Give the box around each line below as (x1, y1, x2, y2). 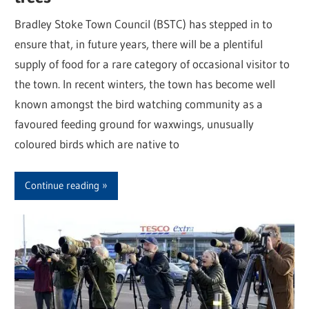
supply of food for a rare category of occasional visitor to (14, 57, 290, 72)
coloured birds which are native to (14, 137, 180, 152)
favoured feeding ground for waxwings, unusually (14, 117, 255, 132)
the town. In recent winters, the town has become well (14, 77, 276, 92)
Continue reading (25, 179, 100, 192)
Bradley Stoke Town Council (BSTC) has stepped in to (14, 17, 273, 32)
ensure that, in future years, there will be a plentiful (14, 37, 263, 52)
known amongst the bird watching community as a (14, 97, 263, 112)
